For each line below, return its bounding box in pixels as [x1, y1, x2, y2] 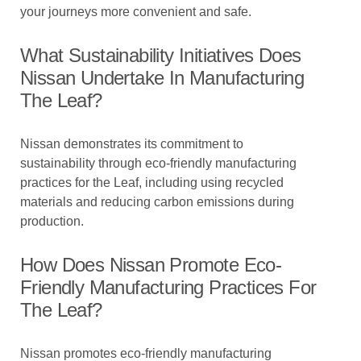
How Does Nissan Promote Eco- [20, 254, 282, 276]
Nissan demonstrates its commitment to [20, 137, 243, 151]
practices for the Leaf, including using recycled [20, 176, 284, 189]
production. [20, 214, 84, 228]
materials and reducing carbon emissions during [20, 195, 294, 209]
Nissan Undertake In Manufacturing [20, 67, 305, 89]
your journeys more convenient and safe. [20, 5, 251, 19]
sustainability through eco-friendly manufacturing [20, 156, 297, 170]
